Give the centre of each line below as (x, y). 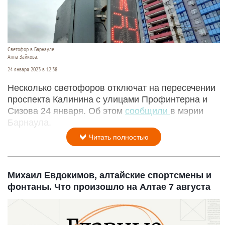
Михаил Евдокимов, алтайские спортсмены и (109, 175)
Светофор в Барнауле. (31, 49)
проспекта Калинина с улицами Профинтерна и (107, 99)
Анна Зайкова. (23, 57)
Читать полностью (118, 137)
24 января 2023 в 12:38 (32, 69)
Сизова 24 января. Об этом (66, 111)
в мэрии (187, 111)
